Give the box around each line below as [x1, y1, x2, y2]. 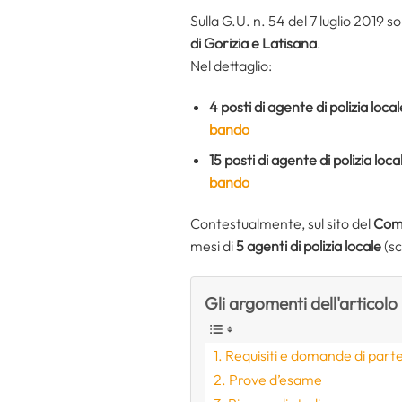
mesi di [190, 236, 236, 255]
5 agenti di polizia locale [236, 236, 381, 255]
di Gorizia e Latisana [190, 33, 317, 52]
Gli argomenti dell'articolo [205, 292, 398, 314]
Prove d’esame [229, 370, 323, 389]
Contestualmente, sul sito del [190, 214, 373, 232]
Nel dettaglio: [190, 56, 272, 74]
